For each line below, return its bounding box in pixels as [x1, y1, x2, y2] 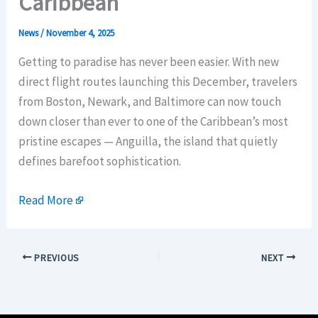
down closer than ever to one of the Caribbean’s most [18, 114, 289, 130]
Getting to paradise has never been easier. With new [18, 54, 280, 70]
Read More [18, 192, 74, 209]
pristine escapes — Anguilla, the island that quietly [18, 133, 278, 150]
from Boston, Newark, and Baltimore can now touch [18, 94, 282, 110]
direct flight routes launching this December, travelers [18, 74, 298, 90]
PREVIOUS [31, 251, 79, 264]
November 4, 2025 [46, 27, 115, 40]
